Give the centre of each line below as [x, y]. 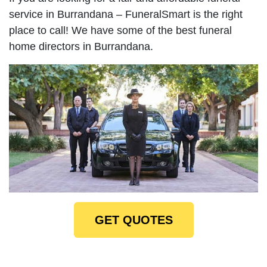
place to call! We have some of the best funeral [120, 30]
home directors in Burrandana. [81, 46]
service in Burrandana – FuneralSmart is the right [126, 14]
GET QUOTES [133, 220]
